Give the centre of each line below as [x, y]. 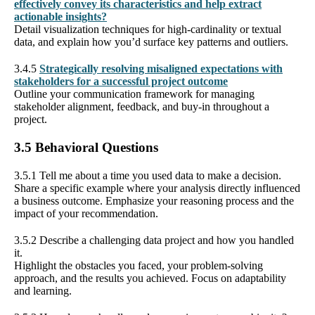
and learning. [43, 290]
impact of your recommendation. [86, 213]
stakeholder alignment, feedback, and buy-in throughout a [142, 106]
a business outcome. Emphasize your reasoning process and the [154, 200]
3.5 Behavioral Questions [86, 147]
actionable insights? [60, 16]
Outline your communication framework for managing [134, 94]
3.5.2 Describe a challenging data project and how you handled [154, 240]
